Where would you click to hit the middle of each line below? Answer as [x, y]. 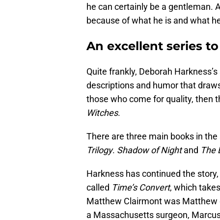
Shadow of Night [149, 150]
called [99, 188]
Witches [102, 113]
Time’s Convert [141, 188]
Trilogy [99, 150]
